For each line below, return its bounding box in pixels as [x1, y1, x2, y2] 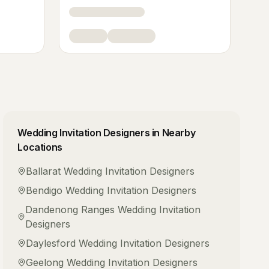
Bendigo [26, 184, 63, 196]
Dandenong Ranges [25, 204, 115, 216]
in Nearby [150, 127, 196, 139]
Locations [17, 141, 62, 153]
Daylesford [26, 237, 76, 249]
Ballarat [26, 165, 61, 177]
